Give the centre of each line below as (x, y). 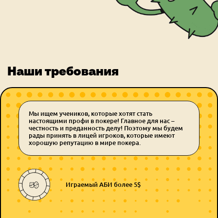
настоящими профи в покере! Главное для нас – (102, 121)
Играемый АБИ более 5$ (103, 185)
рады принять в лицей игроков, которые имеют (102, 136)
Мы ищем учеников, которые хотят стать (91, 114)
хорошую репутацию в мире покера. (85, 143)
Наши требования (63, 71)
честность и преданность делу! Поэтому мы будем (106, 128)
